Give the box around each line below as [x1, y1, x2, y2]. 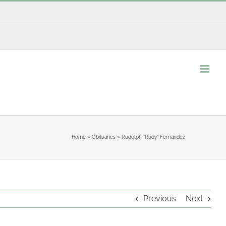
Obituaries [91, 134, 116, 140]
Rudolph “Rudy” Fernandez [121, 134, 185, 140]
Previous [143, 193, 176, 203]
